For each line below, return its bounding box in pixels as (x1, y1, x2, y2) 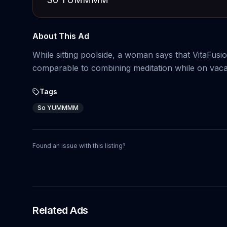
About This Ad (32, 31, 89, 41)
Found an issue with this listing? (32, 142, 126, 149)
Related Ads (32, 204, 88, 216)
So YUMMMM (37, 104, 79, 111)
